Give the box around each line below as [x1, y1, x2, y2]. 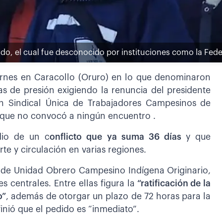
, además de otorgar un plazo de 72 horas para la [6, 192, 211, 201]
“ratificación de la [134, 179, 211, 188]
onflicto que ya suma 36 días [50, 132, 186, 141]
